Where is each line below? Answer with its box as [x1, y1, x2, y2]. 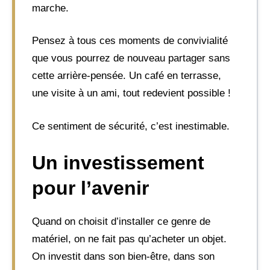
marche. [32, 2, 69, 14]
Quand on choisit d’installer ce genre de [32, 216, 210, 227]
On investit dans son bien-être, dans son [32, 251, 215, 262]
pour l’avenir [32, 177, 149, 199]
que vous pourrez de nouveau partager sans [32, 52, 230, 64]
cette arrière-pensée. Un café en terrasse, [32, 70, 221, 81]
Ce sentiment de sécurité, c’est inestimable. [32, 120, 230, 132]
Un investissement [32, 152, 204, 174]
